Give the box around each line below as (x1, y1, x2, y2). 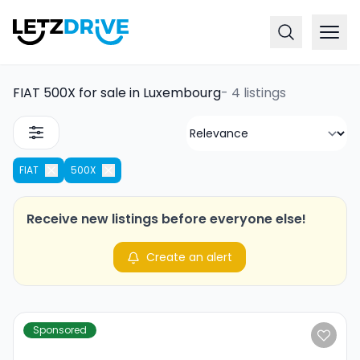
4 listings (231, 84, 286, 102)
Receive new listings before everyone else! (27, 210, 306, 228)
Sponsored (33, 323, 87, 337)
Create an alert (146, 249, 233, 265)
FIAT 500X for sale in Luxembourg (13, 84, 221, 102)
